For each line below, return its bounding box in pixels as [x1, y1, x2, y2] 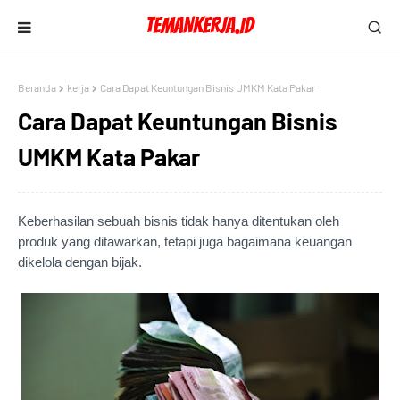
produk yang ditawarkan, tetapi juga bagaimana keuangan [18, 234, 352, 249]
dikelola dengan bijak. [18, 254, 146, 270]
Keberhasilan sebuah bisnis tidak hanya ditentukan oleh [18, 213, 339, 229]
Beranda [18, 81, 56, 94]
